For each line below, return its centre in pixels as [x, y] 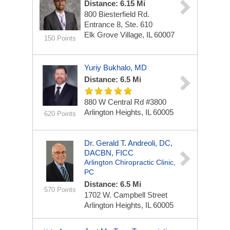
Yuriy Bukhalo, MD [116, 68]
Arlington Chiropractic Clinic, [130, 162]
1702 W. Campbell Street [126, 195]
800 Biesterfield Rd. [117, 14]
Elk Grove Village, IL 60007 [129, 35]
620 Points [60, 114]
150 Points [60, 38]
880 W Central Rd [115, 102]
